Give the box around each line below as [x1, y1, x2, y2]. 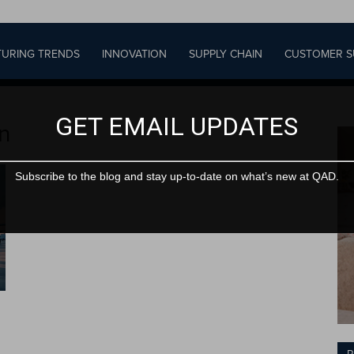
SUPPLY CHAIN [188, 47, 262, 61]
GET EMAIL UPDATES [55, 111, 299, 141]
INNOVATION [101, 47, 167, 61]
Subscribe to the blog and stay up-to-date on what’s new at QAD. [15, 170, 340, 183]
